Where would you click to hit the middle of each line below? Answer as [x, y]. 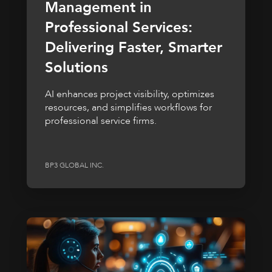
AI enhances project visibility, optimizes [130, 94]
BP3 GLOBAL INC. [74, 165]
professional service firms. [101, 121]
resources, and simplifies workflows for [128, 107]
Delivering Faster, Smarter [134, 47]
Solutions [76, 67]
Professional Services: [119, 27]
